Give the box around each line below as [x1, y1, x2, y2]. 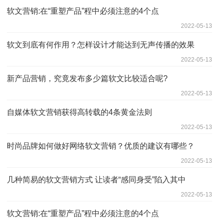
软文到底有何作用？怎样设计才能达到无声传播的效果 [7, 40, 195, 49]
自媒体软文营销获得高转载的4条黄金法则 [7, 108, 152, 116]
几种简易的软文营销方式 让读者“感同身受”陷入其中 [7, 175, 186, 184]
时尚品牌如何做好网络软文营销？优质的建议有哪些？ [7, 141, 195, 150]
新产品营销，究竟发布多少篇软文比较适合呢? [7, 74, 168, 83]
